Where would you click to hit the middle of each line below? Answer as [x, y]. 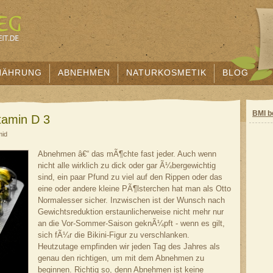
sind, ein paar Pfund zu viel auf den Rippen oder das [130, 177]
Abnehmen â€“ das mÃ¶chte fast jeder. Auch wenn [127, 154]
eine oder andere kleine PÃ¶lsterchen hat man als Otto [134, 189]
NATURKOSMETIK [166, 73]
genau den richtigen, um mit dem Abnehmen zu [121, 258]
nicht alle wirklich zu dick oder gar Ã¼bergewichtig [127, 165]
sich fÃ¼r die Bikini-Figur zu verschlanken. [114, 235]
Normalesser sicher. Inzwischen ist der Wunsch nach [131, 200]
